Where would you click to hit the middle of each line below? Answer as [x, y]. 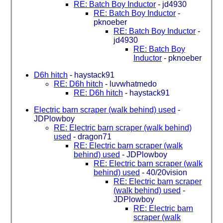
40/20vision [167, 172]
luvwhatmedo [133, 84]
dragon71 [95, 136]
